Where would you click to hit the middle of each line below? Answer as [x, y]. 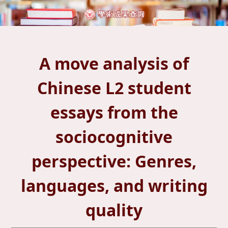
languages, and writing [114, 186]
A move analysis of [114, 64]
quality [114, 210]
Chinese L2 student [114, 88]
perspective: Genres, [114, 161]
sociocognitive [114, 137]
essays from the [114, 112]
